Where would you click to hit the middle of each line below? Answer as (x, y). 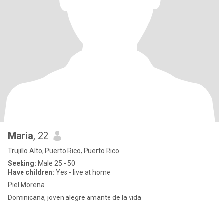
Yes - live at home (82, 172)
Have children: (31, 172)
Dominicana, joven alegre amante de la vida (75, 197)
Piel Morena (26, 185)
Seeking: (22, 163)
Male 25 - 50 (56, 163)
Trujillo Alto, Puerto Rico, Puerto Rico (64, 151)
